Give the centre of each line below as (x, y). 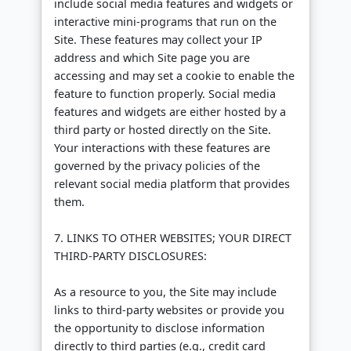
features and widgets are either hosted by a (170, 112)
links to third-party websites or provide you (169, 310)
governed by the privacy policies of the (157, 166)
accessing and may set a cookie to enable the (174, 76)
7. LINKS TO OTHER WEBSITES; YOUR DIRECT (173, 238)
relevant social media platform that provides (172, 184)
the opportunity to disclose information (159, 328)
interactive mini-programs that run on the (165, 22)
